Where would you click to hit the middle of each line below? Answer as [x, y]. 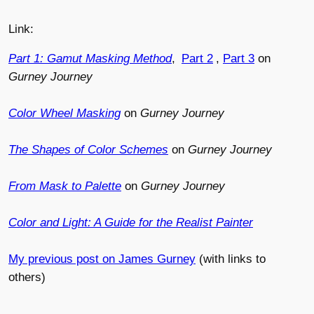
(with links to [231, 259]
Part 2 [197, 59]
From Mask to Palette [65, 186]
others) [27, 278]
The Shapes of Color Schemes [88, 150]
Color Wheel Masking [64, 114]
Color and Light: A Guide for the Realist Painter [131, 223]
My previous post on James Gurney [102, 259]
